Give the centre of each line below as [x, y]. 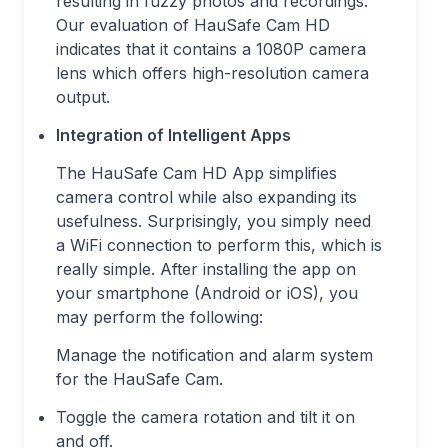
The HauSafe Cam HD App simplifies [196, 173]
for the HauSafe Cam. [139, 379]
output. [83, 97]
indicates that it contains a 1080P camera [211, 49]
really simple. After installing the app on [206, 269]
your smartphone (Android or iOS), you [207, 293]
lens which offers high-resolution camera [212, 73]
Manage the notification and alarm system [214, 355]
